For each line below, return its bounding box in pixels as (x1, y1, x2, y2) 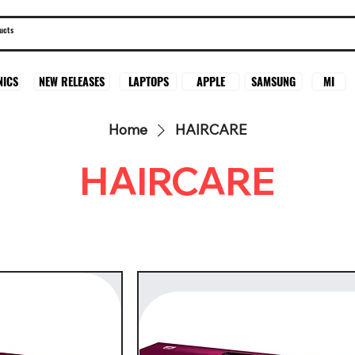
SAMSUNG (251, 72, 296, 90)
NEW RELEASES (38, 73, 105, 90)
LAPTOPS (128, 73, 169, 90)
